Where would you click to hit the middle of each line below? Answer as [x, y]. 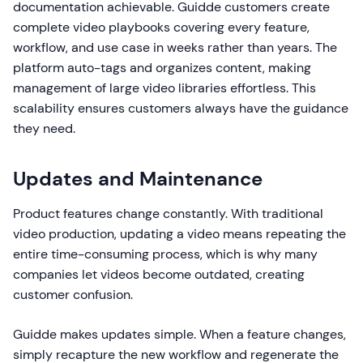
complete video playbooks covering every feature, [161, 27]
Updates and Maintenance [138, 179]
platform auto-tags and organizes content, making [162, 68]
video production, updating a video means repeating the [179, 234]
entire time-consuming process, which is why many [165, 254]
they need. [44, 128]
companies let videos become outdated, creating [159, 274]
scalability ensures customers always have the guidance [181, 108]
